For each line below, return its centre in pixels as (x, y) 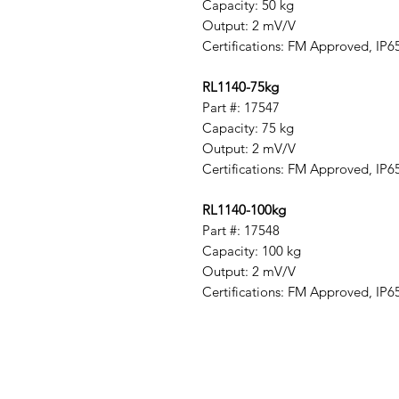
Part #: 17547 (241, 108)
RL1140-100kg (244, 210)
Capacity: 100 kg (252, 251)
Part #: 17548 (241, 231)
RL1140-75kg (240, 87)
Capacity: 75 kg (248, 128)
